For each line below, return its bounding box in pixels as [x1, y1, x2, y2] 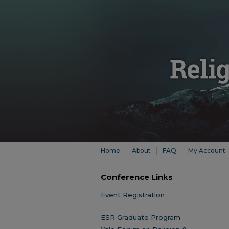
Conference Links [101, 172, 173, 182]
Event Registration [101, 191, 165, 199]
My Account [188, 147, 225, 154]
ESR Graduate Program [101, 213, 180, 221]
